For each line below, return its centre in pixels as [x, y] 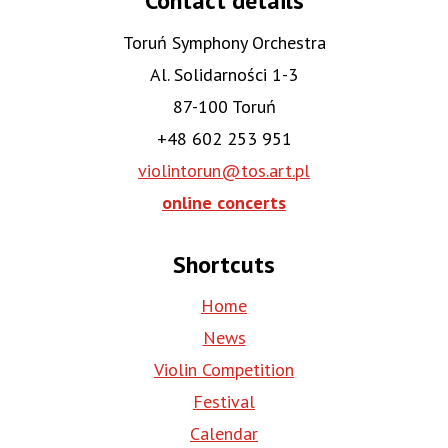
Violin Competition [224, 369]
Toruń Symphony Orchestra [224, 42]
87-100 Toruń [224, 106]
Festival [224, 401]
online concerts [224, 202]
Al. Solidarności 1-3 [224, 74]
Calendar [224, 433]
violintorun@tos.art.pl [224, 170]
